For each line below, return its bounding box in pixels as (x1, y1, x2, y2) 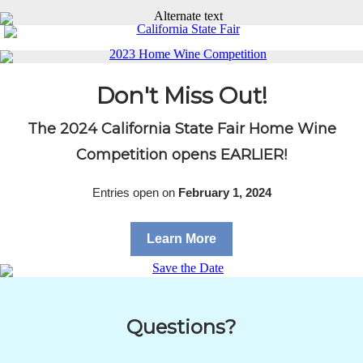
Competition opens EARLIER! (76, 146, 287, 164)
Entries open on (92, 186, 178, 199)
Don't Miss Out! (96, 82, 267, 109)
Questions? (126, 315, 237, 339)
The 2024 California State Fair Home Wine (27, 120, 336, 138)
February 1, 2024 (177, 186, 271, 199)
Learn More (147, 232, 216, 246)
